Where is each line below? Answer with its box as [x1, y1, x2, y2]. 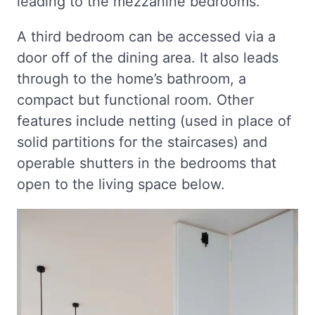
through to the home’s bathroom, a [17, 70, 246, 87]
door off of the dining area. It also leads [17, 49, 278, 66]
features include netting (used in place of [17, 112, 291, 129]
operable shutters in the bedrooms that [17, 154, 276, 172]
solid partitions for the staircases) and [17, 133, 267, 150]
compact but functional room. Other [17, 91, 254, 108]
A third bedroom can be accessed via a [17, 27, 276, 45]
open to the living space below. [17, 175, 225, 193]
